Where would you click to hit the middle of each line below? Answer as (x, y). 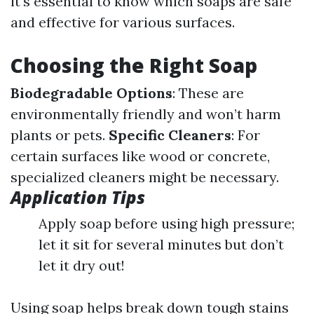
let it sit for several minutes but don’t (161, 244)
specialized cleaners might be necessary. (145, 177)
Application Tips (78, 197)
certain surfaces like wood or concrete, (140, 156)
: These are (208, 93)
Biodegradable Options (91, 93)
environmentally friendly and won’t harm (146, 114)
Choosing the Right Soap (134, 65)
